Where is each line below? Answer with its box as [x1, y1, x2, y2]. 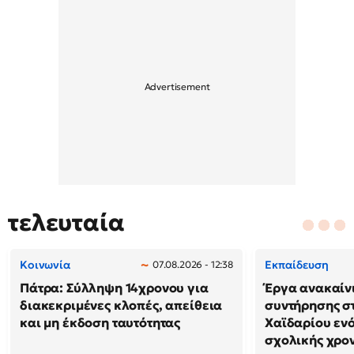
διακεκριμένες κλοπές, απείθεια [20, 297, 223, 313]
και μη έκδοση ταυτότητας [20, 314, 181, 330]
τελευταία [8, 208, 125, 237]
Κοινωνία [20, 258, 71, 272]
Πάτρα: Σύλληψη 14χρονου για [20, 280, 209, 296]
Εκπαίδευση [265, 258, 329, 272]
